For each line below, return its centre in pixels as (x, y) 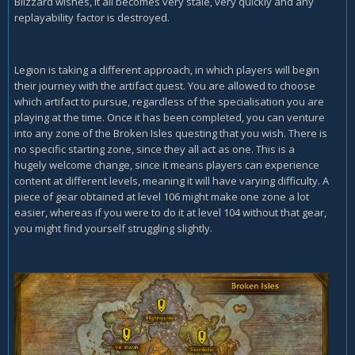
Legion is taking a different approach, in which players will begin (167, 69)
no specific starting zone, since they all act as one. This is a (155, 149)
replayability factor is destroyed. (92, 17)
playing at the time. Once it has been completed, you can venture (170, 117)
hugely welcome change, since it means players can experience (167, 164)
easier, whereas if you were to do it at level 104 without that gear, (170, 212)
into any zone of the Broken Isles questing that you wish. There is (171, 133)
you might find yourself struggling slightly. (115, 228)
